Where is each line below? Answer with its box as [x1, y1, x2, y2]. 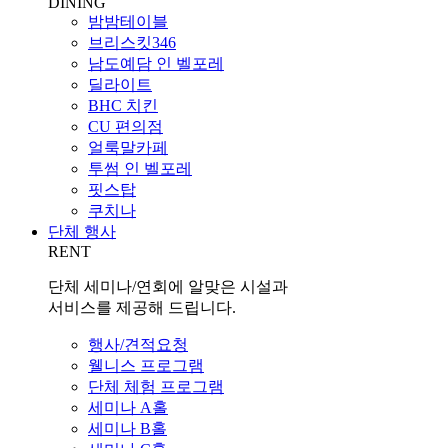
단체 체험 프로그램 [88, 378, 224, 396]
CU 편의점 [88, 118, 163, 136]
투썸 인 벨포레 [88, 160, 192, 178]
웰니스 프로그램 [88, 357, 204, 375]
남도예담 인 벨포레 [88, 55, 224, 73]
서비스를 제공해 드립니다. [48, 299, 236, 317]
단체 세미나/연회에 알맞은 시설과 [48, 278, 288, 296]
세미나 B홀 [88, 420, 167, 438]
